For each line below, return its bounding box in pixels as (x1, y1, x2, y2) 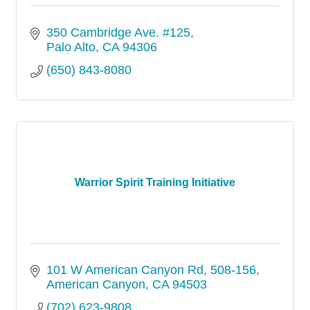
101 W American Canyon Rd (46, 263, 203, 277)
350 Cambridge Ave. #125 (46, 26, 190, 39)
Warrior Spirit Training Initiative (75, 176, 235, 188)
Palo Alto (46, 40, 95, 54)
